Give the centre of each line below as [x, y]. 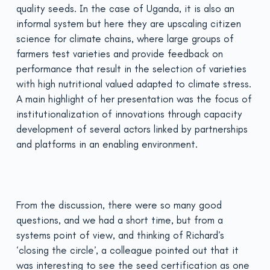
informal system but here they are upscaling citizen [128, 24]
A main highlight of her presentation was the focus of [134, 99]
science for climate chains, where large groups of [125, 39]
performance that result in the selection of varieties [131, 69]
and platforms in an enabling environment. [107, 144]
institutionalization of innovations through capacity [129, 114]
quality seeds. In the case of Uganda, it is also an [125, 8]
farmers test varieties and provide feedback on [119, 54]
